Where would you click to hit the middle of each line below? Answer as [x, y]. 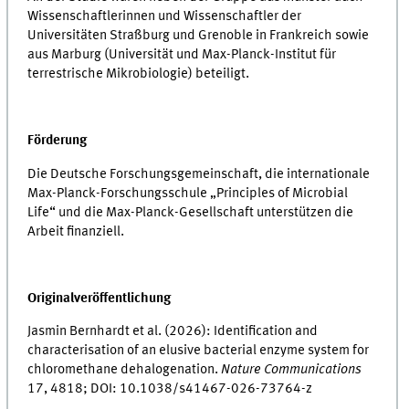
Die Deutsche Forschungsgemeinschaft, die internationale [199, 174]
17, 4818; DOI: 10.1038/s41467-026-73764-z [170, 389]
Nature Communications [292, 370]
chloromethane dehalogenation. [125, 370]
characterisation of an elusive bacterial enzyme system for [199, 351]
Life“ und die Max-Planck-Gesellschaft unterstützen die [191, 212]
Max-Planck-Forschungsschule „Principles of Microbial [188, 193]
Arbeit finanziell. [76, 231]
